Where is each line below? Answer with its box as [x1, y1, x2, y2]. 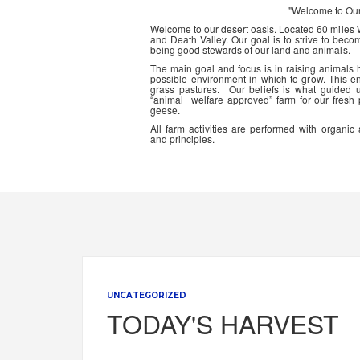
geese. [150, 103, 181, 117]
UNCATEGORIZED [107, 290, 187, 301]
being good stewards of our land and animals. [150, 43, 350, 56]
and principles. [150, 132, 215, 145]
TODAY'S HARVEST [107, 305, 340, 342]
